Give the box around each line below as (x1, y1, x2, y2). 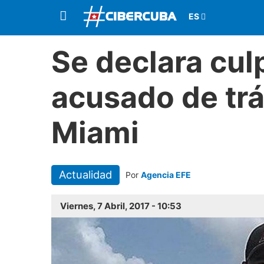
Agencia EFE (140, 170, 191, 180)
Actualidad (58, 168, 112, 181)
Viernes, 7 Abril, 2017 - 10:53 (60, 200, 181, 212)
